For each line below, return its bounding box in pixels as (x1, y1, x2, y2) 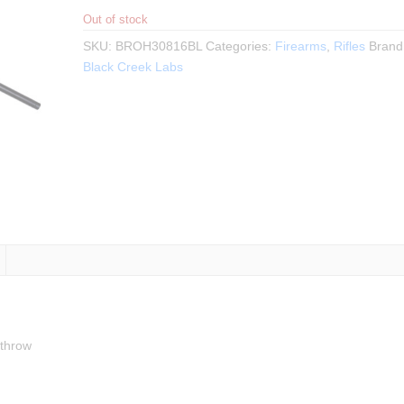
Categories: (205, 39, 275, 53)
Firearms (274, 39, 326, 53)
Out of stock (82, 13, 148, 26)
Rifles (333, 39, 365, 53)
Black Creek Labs (82, 60, 183, 74)
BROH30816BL (115, 39, 202, 53)
